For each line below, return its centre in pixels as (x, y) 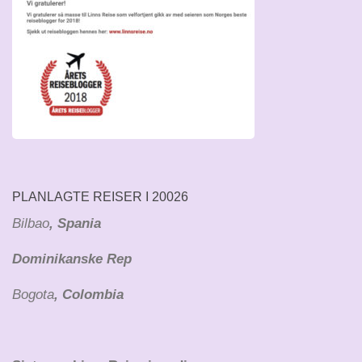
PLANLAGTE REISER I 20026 (100, 197)
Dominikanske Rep (72, 259)
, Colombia (89, 295)
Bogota (33, 295)
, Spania (75, 224)
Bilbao (31, 224)
